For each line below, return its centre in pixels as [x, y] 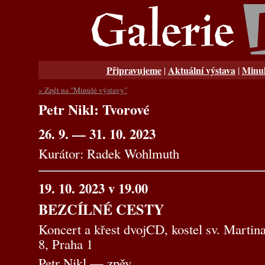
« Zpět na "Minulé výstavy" [83, 90]
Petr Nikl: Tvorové [94, 109]
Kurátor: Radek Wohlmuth [109, 153]
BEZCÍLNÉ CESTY [101, 209]
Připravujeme [134, 70]
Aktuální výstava [201, 70]
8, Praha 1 [66, 243]
